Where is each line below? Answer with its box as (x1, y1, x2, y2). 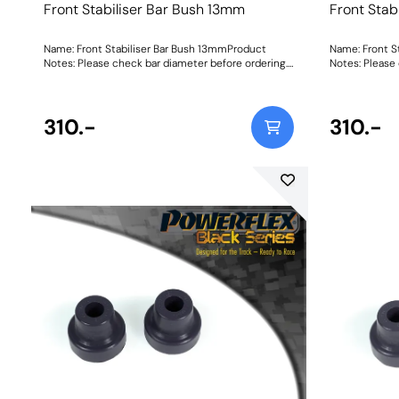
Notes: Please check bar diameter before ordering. (43, 56, 288, 71)
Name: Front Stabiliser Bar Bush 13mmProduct (43, 42, 266, 57)
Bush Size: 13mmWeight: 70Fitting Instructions (43, 70, 270, 85)
